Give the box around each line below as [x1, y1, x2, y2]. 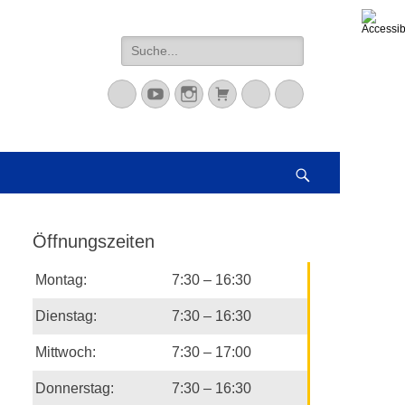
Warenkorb [231, 84, 311, 102]
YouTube [164, 84, 229, 102]
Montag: [35, 272, 87, 287]
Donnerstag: [35, 381, 114, 396]
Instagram [197, 84, 271, 102]
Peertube [297, 84, 362, 102]
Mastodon [130, 84, 203, 102]
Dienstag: [35, 308, 97, 324]
